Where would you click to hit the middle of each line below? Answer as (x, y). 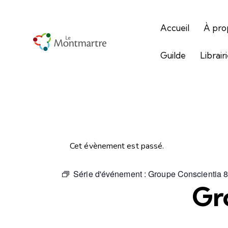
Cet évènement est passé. (117, 146)
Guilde (173, 55)
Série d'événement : (111, 174)
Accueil (175, 28)
